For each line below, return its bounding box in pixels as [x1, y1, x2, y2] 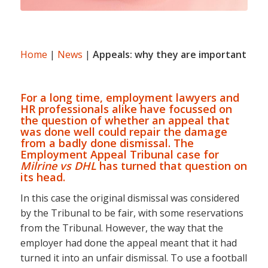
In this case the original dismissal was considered [20, 191, 239, 205]
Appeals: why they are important [92, 47, 246, 61]
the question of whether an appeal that [20, 112, 230, 127]
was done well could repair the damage [20, 124, 227, 139]
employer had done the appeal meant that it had [20, 236, 237, 250]
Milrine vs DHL [20, 158, 96, 173]
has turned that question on [96, 158, 247, 173]
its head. [20, 169, 65, 184]
